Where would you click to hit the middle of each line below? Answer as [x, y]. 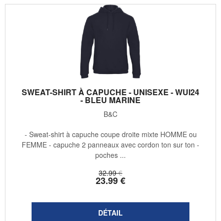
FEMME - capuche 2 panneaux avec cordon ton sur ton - [110, 145]
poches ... [110, 155]
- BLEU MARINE [110, 100]
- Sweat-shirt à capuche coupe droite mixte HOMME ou [110, 134]
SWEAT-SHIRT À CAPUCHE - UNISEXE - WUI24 [110, 92]
